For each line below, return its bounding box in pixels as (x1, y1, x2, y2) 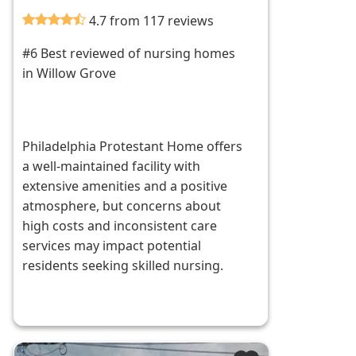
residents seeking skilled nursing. (22, 257, 224, 275)
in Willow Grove (22, 64, 117, 83)
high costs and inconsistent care (22, 217, 218, 235)
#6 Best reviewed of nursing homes (22, 44, 236, 63)
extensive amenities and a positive (22, 177, 228, 195)
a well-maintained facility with (22, 157, 201, 176)
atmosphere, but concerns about (22, 197, 222, 215)
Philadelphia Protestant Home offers (22, 137, 243, 156)
